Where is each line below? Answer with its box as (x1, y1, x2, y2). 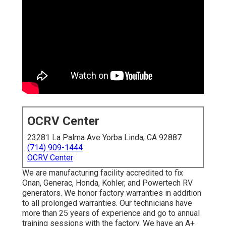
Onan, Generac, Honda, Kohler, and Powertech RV (22, 178, 193, 188)
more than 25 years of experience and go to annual (22, 208, 200, 218)
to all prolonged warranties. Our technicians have (22, 198, 192, 208)
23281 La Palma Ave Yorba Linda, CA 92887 (27, 133, 182, 143)
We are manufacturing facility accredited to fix (22, 168, 183, 178)
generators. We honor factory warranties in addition (22, 188, 201, 198)
